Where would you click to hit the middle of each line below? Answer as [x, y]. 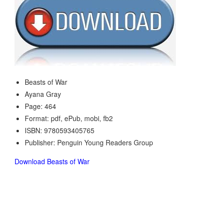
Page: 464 [40, 106]
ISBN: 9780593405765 [60, 130]
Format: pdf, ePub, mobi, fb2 [69, 118]
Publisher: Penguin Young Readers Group [89, 142]
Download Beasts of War [52, 161]
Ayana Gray [43, 94]
